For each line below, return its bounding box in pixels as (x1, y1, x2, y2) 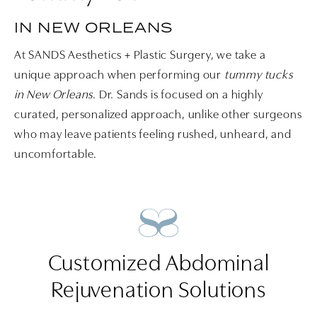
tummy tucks (224, 69, 293, 82)
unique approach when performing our (14, 69, 224, 82)
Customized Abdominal (47, 253, 270, 277)
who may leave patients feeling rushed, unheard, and (14, 129, 292, 142)
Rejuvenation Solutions (51, 280, 266, 304)
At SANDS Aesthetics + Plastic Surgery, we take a (14, 50, 266, 62)
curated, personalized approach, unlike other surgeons (14, 109, 302, 122)
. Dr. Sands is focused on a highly (93, 89, 263, 102)
